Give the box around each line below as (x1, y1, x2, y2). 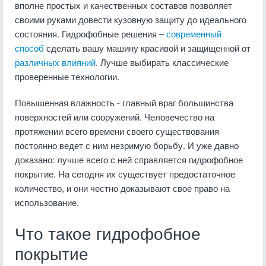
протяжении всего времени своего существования (15, 125, 219, 137)
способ (15, 42, 44, 54)
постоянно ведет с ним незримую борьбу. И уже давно (15, 139, 239, 151)
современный (166, 27, 221, 40)
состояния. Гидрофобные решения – (15, 27, 166, 40)
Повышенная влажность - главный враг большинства (15, 96, 233, 109)
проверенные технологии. (15, 70, 119, 83)
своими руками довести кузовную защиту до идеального (15, 13, 246, 26)
